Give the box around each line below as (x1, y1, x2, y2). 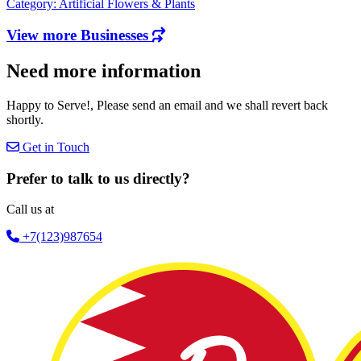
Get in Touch (19, 139, 89, 154)
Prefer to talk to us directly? (6, 169, 190, 187)
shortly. (6, 112, 44, 127)
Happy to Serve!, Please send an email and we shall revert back (6, 98, 328, 112)
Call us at (6, 202, 54, 217)
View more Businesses (6, 27, 152, 44)
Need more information (6, 60, 201, 81)
